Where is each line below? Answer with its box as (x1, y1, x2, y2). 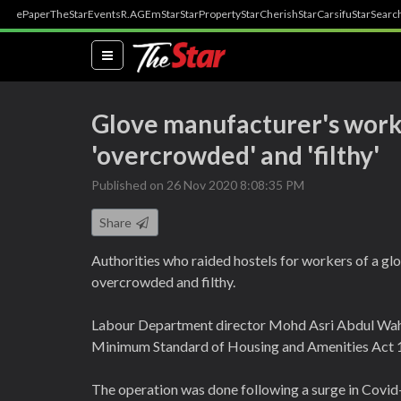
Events (88, 7, 121, 21)
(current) (115, 46, 164, 62)
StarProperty (180, 7, 241, 21)
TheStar (50, 7, 88, 21)
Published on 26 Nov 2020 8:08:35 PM (91, 177, 304, 192)
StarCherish (241, 7, 298, 21)
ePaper (16, 7, 50, 21)
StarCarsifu (298, 7, 352, 21)
